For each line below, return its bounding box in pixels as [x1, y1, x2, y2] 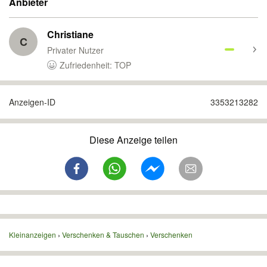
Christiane [47, 27, 94, 41]
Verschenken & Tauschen [62, 229, 144, 240]
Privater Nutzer [47, 44, 104, 56]
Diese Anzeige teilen [89, 133, 178, 147]
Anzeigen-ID [9, 96, 55, 108]
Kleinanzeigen [9, 229, 56, 240]
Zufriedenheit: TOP [60, 59, 131, 71]
